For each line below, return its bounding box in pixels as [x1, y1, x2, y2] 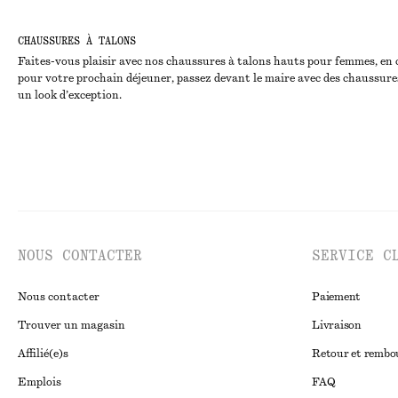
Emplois [18, 377, 61, 387]
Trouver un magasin [18, 320, 125, 330]
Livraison [312, 320, 362, 330]
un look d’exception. [18, 90, 122, 100]
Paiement [312, 291, 362, 302]
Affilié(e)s [18, 348, 68, 359]
